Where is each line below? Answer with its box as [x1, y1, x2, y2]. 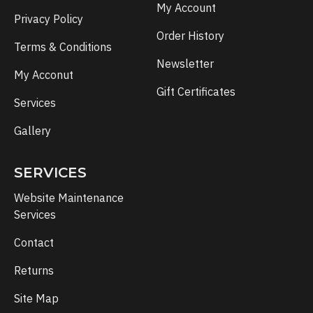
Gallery [14, 124, 51, 138]
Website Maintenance [14, 191, 124, 205]
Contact [14, 235, 54, 249]
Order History [156, 29, 224, 43]
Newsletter [156, 57, 214, 71]
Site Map [14, 291, 59, 305]
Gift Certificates [156, 85, 235, 99]
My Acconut [14, 68, 73, 82]
